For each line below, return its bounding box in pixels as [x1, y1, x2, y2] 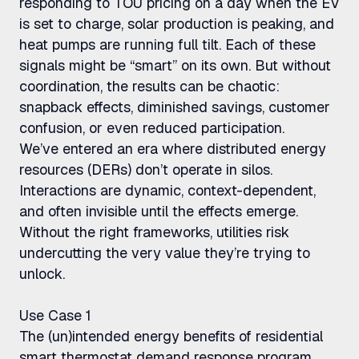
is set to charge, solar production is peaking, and [19, 14, 334, 33]
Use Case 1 [19, 306, 91, 325]
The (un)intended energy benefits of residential [19, 327, 323, 345]
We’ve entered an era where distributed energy [19, 139, 326, 158]
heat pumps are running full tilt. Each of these [19, 35, 316, 54]
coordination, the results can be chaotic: [19, 77, 280, 95]
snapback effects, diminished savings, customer [19, 98, 330, 116]
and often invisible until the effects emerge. [19, 202, 298, 220]
